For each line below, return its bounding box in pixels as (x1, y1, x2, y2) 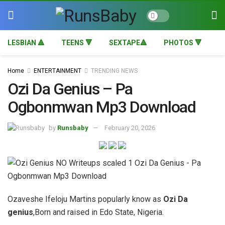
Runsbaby (57, 124, 88, 132)
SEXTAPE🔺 (109, 39, 147, 47)
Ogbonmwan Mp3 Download (8, 97, 196, 117)
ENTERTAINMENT (34, 67, 81, 74)
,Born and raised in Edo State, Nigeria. (33, 207, 164, 217)
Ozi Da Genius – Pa (8, 79, 133, 98)
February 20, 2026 (104, 124, 155, 132)
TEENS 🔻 (61, 39, 92, 47)
